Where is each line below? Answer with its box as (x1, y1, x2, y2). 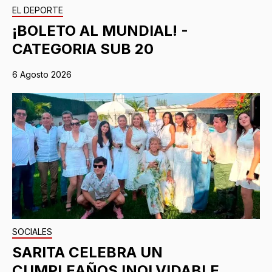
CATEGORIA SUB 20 (12, 39, 154, 58)
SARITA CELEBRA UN (12, 243, 163, 261)
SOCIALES (12, 226, 52, 237)
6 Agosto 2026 (12, 69, 72, 80)
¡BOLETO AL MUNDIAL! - (12, 21, 188, 39)
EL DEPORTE (12, 4, 63, 15)
